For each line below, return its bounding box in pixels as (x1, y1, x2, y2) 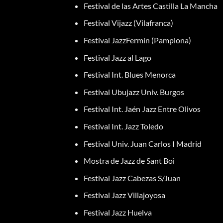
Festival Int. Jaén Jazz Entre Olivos (83, 104, 201, 114)
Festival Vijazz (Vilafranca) (83, 18, 173, 28)
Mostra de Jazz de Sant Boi (83, 156, 175, 166)
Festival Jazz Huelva (83, 207, 152, 217)
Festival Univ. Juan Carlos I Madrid (83, 138, 202, 148)
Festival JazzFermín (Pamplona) (83, 35, 191, 45)
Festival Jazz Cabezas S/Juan (83, 173, 181, 183)
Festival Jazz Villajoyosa (83, 190, 165, 200)
